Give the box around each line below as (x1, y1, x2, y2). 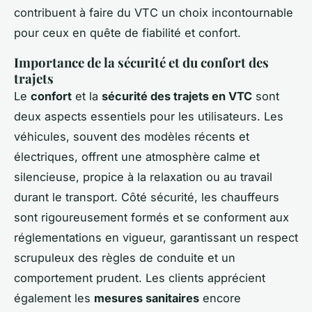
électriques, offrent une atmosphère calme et (14, 149, 260, 164)
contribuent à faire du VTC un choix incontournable (14, 5, 293, 19)
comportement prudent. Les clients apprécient (14, 270, 265, 285)
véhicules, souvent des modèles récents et (14, 129, 249, 143)
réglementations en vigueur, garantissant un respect (14, 230, 298, 244)
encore (199, 290, 241, 305)
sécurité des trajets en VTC (102, 88, 252, 103)
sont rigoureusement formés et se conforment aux (14, 210, 289, 224)
